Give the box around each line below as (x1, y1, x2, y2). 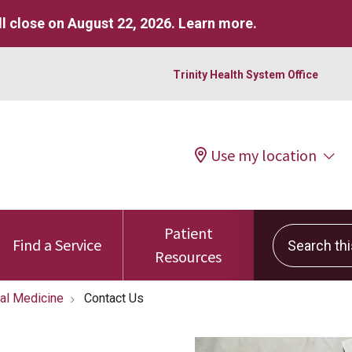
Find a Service (13, 235, 102, 255)
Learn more (178, 15, 253, 31)
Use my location (211, 145, 317, 165)
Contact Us (84, 291, 144, 306)
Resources (155, 247, 222, 266)
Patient (163, 223, 213, 243)
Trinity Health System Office (173, 68, 318, 81)
